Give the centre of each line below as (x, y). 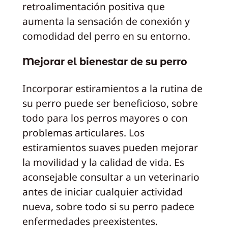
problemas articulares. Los (83, 132)
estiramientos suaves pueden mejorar (110, 147)
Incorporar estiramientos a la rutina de (112, 88)
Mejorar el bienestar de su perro (105, 62)
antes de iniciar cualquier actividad (102, 191)
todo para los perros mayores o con (105, 118)
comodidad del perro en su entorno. (106, 36)
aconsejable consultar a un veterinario (111, 177)
